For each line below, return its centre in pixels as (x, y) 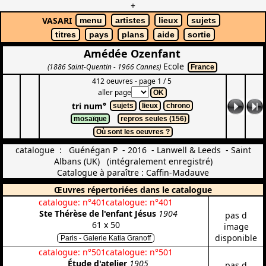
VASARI (57, 20)
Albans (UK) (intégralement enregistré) (133, 161)
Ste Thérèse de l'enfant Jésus (97, 213)
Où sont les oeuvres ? (133, 132)
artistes (130, 20)
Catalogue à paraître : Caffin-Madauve (133, 172)
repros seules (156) (153, 119)
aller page (114, 92)
